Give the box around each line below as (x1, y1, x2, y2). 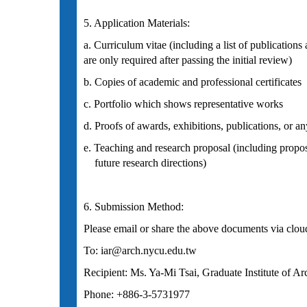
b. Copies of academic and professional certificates (84, 76, 302, 88)
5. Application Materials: (84, 17, 190, 29)
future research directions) (84, 157, 206, 169)
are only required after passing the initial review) (84, 54, 292, 66)
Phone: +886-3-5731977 (84, 288, 190, 300)
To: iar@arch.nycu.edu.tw (84, 245, 197, 256)
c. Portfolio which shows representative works (84, 98, 286, 110)
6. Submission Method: (84, 201, 184, 212)
